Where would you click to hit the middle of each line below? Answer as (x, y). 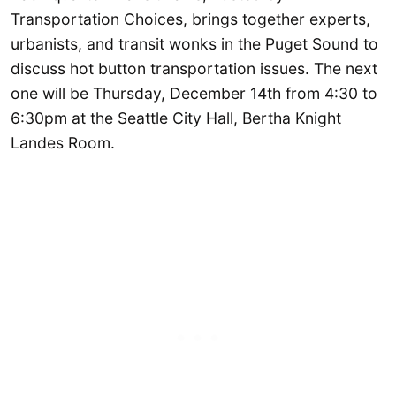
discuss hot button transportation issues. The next (194, 68)
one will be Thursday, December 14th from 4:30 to (194, 93)
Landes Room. (63, 142)
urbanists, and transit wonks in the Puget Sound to (194, 43)
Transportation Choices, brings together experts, (190, 19)
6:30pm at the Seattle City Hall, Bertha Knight (176, 118)
